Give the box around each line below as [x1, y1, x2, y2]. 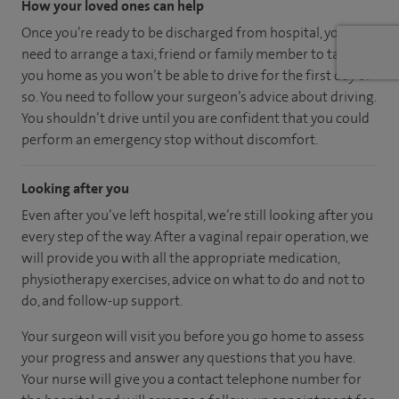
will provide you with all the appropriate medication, [21, 248, 339, 267]
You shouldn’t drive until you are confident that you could [21, 108, 370, 127]
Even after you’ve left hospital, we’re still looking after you [21, 205, 373, 224]
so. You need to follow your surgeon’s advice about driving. [21, 86, 376, 106]
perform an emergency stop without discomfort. [21, 129, 318, 149]
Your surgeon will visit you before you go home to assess [21, 326, 364, 346]
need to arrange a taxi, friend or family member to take [21, 44, 354, 63]
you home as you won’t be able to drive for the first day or [21, 65, 371, 85]
